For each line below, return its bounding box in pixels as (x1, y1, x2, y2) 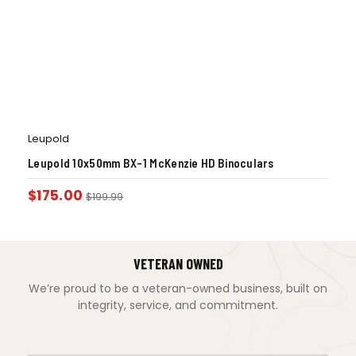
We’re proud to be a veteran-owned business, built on (29, 281, 327, 297)
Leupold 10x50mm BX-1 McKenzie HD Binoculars (28, 156, 273, 171)
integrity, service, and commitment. (78, 297, 278, 314)
